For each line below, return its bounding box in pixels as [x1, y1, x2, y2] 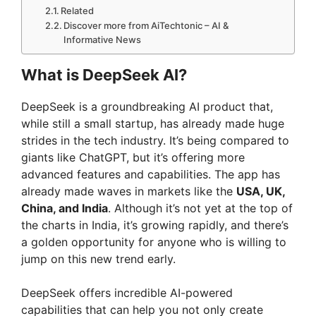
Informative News [63, 34, 142, 46]
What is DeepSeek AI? [21, 66, 187, 85]
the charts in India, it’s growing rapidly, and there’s [21, 218, 288, 233]
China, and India [21, 201, 108, 216]
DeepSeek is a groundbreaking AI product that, [21, 99, 273, 114]
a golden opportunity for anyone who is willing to [21, 235, 286, 250]
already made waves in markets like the [21, 184, 236, 199]
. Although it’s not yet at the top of [108, 201, 293, 216]
